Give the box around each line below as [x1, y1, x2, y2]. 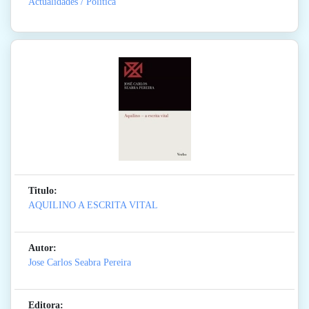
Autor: [28, 243, 57, 254]
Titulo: [28, 186, 57, 197]
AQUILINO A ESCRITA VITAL [28, 200, 158, 211]
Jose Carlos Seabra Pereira [28, 257, 131, 268]
